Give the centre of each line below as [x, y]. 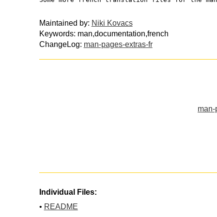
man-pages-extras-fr [118, 44]
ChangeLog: [61, 44]
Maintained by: [65, 23]
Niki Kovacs [112, 23]
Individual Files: [68, 192]
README [61, 207]
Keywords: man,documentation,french [104, 33]
